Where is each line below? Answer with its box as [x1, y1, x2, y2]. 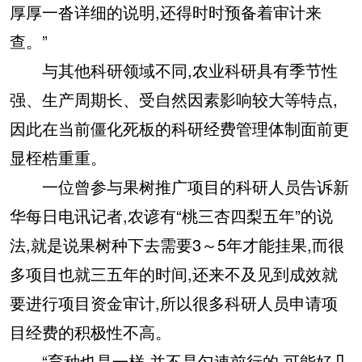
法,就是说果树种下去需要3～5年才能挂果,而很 [10, 233, 344, 257]
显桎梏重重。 [10, 145, 107, 170]
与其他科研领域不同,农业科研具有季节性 [10, 58, 338, 82]
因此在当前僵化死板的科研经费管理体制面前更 [10, 116, 349, 141]
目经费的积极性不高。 [10, 320, 171, 344]
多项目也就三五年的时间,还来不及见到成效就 [10, 262, 338, 286]
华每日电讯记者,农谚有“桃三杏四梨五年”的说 [10, 204, 333, 228]
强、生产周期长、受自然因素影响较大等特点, [10, 87, 338, 112]
